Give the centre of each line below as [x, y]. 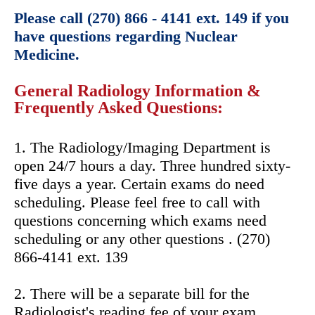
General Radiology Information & [137, 90]
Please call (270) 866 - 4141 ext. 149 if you [152, 18]
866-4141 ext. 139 [71, 257]
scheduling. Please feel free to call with [137, 202]
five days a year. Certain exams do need [139, 184]
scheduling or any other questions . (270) [142, 238]
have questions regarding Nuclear [126, 36]
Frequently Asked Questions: [118, 107]
